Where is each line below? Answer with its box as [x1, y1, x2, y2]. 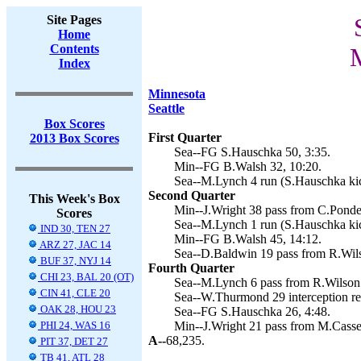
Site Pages [47, 13, 102, 27]
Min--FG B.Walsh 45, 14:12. [174, 232, 322, 246]
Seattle [148, 102, 185, 115]
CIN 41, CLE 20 [38, 287, 110, 299]
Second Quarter [148, 189, 235, 202]
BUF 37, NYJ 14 [38, 255, 111, 267]
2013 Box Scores [29, 131, 119, 145]
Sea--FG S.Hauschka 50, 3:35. [174, 145, 330, 159]
